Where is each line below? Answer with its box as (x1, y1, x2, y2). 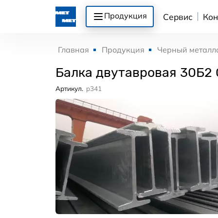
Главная (58, 45, 89, 54)
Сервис (163, 11, 193, 22)
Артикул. (55, 84, 83, 92)
